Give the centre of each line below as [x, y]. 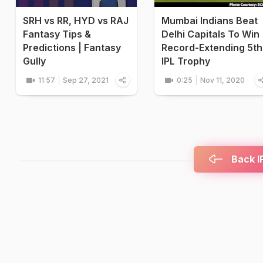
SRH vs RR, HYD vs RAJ [76, 21]
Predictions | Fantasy [72, 48]
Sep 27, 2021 [86, 80]
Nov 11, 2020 [223, 80]
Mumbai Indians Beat [210, 21]
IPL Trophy [186, 61]
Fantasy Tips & [57, 34]
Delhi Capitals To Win [211, 34]
